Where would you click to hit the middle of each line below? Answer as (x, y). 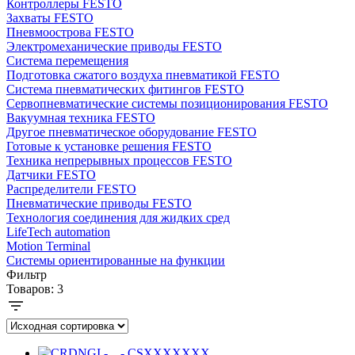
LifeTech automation (58, 231)
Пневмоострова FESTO (70, 32)
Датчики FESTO (51, 174)
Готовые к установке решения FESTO (109, 146)
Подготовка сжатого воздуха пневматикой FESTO (143, 74)
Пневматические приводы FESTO (99, 203)
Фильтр (27, 274)
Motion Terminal (48, 246)
